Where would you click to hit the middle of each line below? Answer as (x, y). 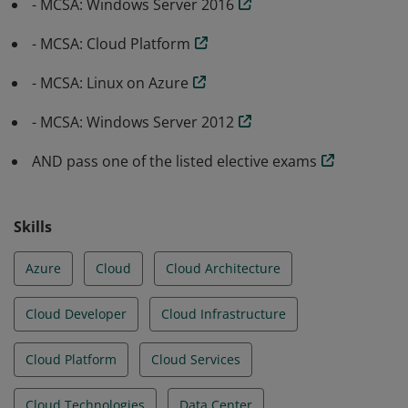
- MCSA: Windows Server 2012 (133, 122)
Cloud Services (196, 359)
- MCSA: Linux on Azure (110, 83)
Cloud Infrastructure (224, 314)
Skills (33, 227)
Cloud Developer (76, 314)
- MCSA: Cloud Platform (111, 44)
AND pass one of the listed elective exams (174, 161)
